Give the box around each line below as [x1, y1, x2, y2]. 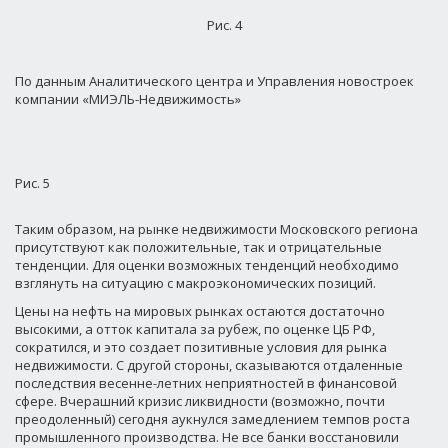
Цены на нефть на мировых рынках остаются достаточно [15, 302, 385, 320]
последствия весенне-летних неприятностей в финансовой [15, 374, 397, 392]
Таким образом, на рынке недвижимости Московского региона [15, 220, 418, 238]
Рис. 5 [15, 174, 50, 192]
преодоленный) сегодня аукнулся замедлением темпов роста [15, 410, 410, 428]
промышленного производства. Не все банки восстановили [15, 428, 399, 446]
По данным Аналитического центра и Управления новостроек [15, 72, 414, 90]
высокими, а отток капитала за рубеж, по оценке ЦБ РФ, [15, 320, 375, 338]
